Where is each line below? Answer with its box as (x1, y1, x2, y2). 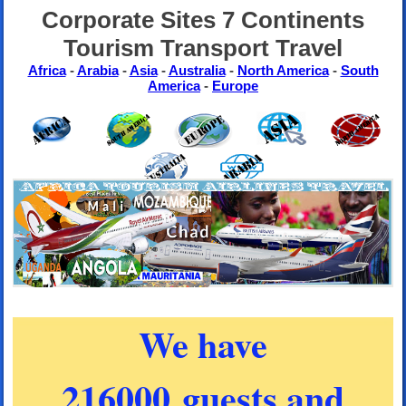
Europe (212, 77, 258, 93)
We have (139, 316, 267, 371)
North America (237, 62, 329, 78)
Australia (168, 62, 226, 78)
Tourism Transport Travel (63, 34, 343, 62)
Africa (27, 62, 66, 78)
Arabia (76, 62, 119, 78)
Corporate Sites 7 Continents (42, 5, 364, 34)
